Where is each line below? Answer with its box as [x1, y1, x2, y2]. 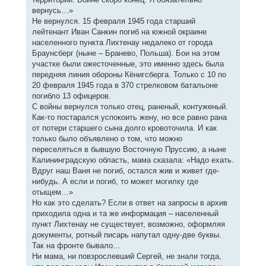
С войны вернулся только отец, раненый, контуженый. [31, 102, 228, 111]
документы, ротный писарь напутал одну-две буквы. [31, 230, 221, 239]
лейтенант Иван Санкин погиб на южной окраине [31, 27, 207, 36]
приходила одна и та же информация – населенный [31, 208, 218, 218]
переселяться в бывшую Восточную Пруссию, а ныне [31, 144, 226, 154]
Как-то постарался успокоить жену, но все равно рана [31, 112, 227, 122]
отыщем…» [31, 187, 73, 197]
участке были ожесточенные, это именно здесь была [31, 59, 224, 68]
